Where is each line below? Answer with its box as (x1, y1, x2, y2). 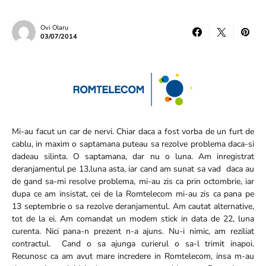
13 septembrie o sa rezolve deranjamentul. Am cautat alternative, (12, 201, 254, 212)
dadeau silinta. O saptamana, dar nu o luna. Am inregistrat (12, 151, 254, 162)
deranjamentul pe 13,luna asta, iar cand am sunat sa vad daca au (12, 163, 254, 175)
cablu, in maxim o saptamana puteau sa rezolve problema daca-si (12, 138, 254, 150)
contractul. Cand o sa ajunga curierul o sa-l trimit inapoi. (12, 238, 254, 249)
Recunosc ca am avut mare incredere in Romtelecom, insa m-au (12, 251, 254, 262)
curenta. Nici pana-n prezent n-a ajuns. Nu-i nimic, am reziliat (12, 226, 254, 237)
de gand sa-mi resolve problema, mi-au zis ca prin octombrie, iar (12, 176, 254, 187)
